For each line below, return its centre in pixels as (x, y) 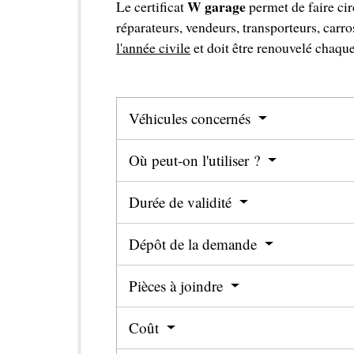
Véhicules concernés (192, 119)
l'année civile (153, 47)
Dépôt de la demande (195, 244)
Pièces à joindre (178, 286)
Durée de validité (182, 202)
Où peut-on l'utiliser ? (196, 160)
